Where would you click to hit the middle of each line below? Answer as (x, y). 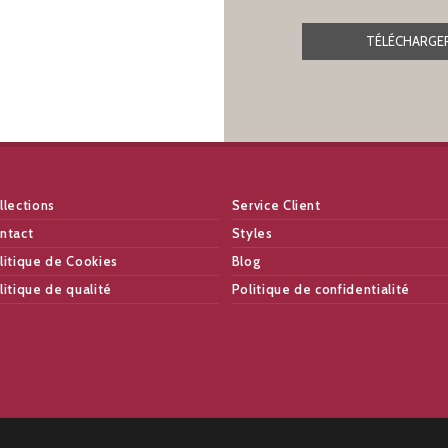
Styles (252, 233)
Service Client (276, 205)
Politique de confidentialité (320, 289)
